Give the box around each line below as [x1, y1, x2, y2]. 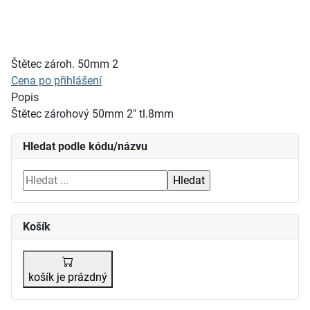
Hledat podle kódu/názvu [23, 139, 147, 153]
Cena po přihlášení [11, 73, 102, 87]
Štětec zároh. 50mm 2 [11, 57, 118, 71]
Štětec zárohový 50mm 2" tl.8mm [11, 107, 174, 120]
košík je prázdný [28, 270, 107, 284]
